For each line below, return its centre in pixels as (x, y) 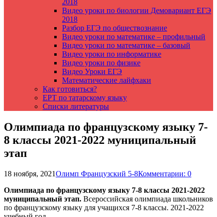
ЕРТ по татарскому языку (85, 98)
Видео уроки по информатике (112, 54)
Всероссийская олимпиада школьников (147, 199)
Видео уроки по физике (101, 63)
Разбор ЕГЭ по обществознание (115, 28)
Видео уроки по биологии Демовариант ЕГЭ (137, 10)
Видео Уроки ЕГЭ (92, 71)
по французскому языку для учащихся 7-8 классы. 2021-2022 (104, 207)
